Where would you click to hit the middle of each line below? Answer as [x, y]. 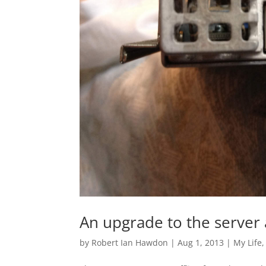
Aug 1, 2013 [201, 242]
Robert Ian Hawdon [130, 242]
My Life [248, 242]
